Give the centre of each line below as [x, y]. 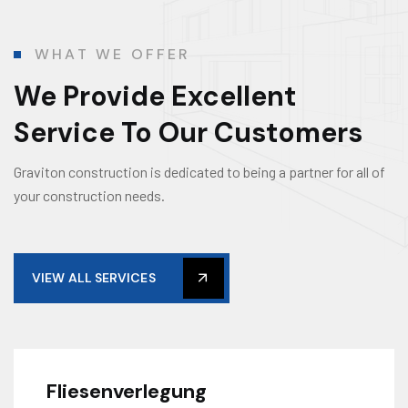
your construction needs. [89, 195]
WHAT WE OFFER [113, 54]
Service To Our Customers [188, 133]
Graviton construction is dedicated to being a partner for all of [199, 172]
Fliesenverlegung [126, 391]
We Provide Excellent [155, 96]
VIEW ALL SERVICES [94, 278]
